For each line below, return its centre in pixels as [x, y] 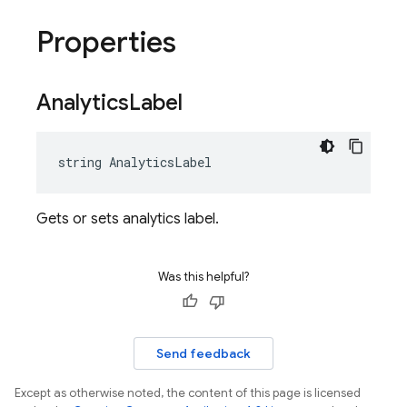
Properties [106, 42]
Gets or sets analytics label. [128, 219]
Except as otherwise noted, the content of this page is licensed [188, 393]
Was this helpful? [203, 277]
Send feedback [203, 353]
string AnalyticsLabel [135, 162]
